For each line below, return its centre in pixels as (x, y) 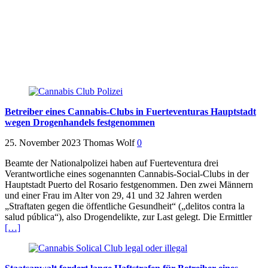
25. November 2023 (43, 143)
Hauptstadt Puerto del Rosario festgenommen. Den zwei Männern (129, 185)
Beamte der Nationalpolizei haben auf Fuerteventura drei (112, 163)
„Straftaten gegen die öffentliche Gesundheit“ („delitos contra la (125, 206)
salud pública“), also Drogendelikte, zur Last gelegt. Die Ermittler (128, 217)
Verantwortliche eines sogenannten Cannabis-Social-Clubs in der (127, 174)
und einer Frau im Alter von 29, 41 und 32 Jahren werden (113, 196)
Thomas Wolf (109, 143)
